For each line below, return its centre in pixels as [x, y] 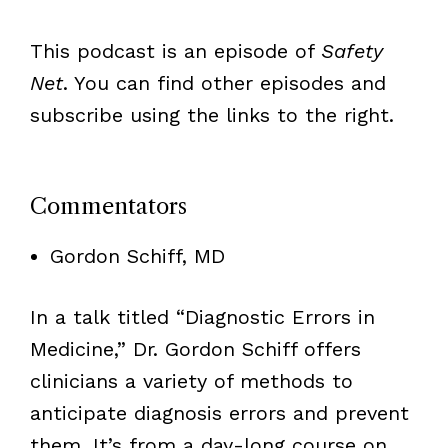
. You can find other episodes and [224, 83]
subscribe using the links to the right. [211, 115]
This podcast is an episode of [175, 51]
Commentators [108, 207]
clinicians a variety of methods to [191, 381]
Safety [351, 51]
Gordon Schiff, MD [137, 256]
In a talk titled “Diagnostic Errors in [202, 317]
